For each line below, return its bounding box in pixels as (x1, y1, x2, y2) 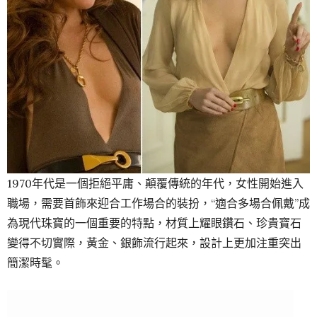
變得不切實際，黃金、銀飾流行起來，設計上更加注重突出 (7, 236, 301, 250)
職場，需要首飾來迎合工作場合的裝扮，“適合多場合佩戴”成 (7, 196, 310, 211)
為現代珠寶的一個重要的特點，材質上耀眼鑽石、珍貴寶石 (7, 216, 301, 231)
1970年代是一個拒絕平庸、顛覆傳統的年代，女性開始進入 (7, 176, 304, 191)
